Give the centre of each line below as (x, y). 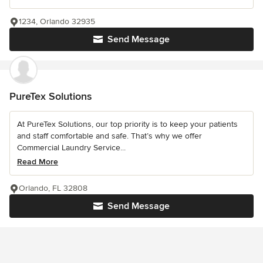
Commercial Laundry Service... (71, 148)
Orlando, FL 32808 (53, 188)
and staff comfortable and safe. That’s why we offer (109, 136)
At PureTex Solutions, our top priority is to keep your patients (127, 124)
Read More (38, 162)
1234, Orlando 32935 (57, 21)
